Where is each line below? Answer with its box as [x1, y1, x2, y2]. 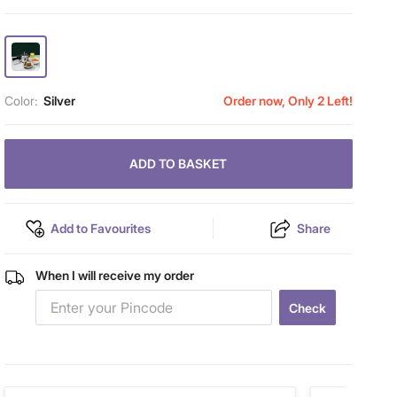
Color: [4, 93, 38, 108]
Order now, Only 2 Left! [222, 93, 353, 108]
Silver [43, 93, 75, 108]
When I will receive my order [35, 268, 195, 283]
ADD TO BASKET [129, 156, 228, 171]
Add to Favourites [51, 221, 152, 236]
